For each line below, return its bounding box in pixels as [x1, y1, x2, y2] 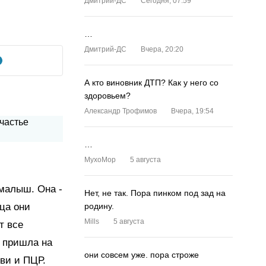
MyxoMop [84, 156, 116, 164]
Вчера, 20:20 [141, 45, 183, 53]
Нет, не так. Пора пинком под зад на [84, 188, 226, 198]
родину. [84, 201, 114, 211]
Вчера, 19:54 [171, 107, 214, 115]
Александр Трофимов [84, 107, 157, 115]
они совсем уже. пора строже [84, 250, 199, 259]
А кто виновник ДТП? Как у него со [84, 78, 218, 87]
